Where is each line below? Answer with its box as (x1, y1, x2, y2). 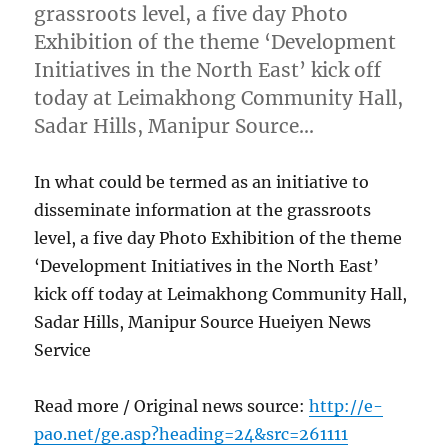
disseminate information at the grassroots (34, 199, 372, 220)
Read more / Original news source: (34, 395, 310, 416)
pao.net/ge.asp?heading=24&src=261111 (34, 423, 349, 444)
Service (34, 339, 92, 360)
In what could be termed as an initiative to (34, 171, 370, 192)
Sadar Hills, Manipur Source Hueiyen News (34, 311, 372, 332)
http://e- (309, 395, 384, 416)
